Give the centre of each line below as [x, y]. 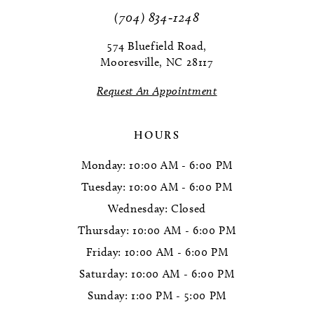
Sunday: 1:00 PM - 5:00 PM [157, 295]
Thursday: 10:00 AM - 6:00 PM [157, 230]
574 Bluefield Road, [157, 46]
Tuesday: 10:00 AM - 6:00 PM [157, 186]
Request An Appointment [157, 91]
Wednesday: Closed [157, 208]
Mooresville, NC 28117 [157, 62]
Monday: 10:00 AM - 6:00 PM [157, 165]
